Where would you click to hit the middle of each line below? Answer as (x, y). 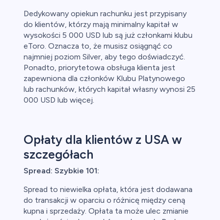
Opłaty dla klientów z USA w (103, 140)
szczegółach (58, 154)
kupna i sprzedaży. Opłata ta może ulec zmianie (106, 211)
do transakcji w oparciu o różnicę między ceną (104, 200)
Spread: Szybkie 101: (61, 171)
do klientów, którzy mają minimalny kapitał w (101, 25)
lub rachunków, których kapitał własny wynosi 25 (110, 89)
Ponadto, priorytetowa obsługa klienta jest (99, 68)
